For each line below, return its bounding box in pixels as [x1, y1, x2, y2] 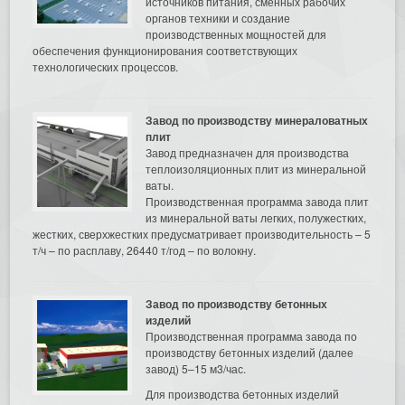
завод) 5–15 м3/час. [146, 360, 247, 376]
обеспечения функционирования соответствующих [33, 42, 298, 58]
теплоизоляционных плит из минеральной [146, 160, 367, 176]
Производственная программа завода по [146, 327, 358, 344]
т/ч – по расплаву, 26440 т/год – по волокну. [33, 241, 257, 258]
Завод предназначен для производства [146, 144, 350, 160]
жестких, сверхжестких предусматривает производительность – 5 [33, 225, 372, 241]
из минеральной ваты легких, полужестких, [146, 209, 367, 225]
